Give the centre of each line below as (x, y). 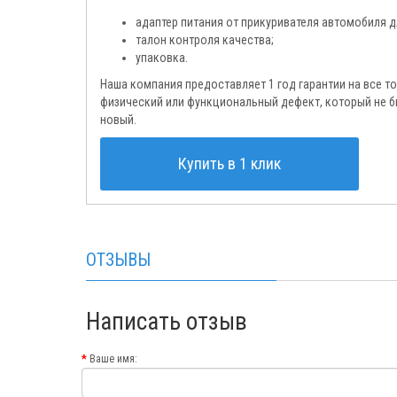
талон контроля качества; (205, 40)
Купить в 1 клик (230, 164)
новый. (118, 120)
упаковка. (162, 58)
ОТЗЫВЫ (118, 260)
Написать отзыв (167, 322)
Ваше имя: (113, 359)
